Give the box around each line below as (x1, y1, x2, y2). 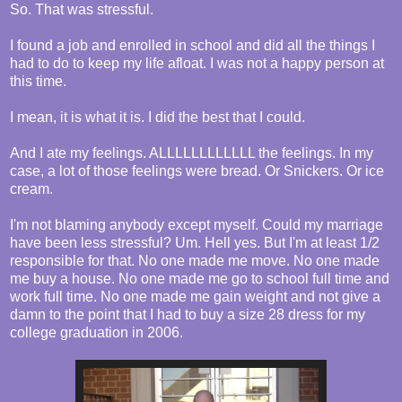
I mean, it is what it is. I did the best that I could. (10, 109, 305, 126)
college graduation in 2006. (10, 325, 183, 341)
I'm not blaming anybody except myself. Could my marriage (10, 217, 383, 233)
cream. (10, 181, 53, 197)
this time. (10, 74, 66, 90)
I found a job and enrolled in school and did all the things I (10, 38, 375, 54)
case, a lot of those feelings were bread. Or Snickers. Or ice (10, 163, 384, 179)
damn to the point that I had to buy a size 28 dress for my (10, 307, 365, 323)
